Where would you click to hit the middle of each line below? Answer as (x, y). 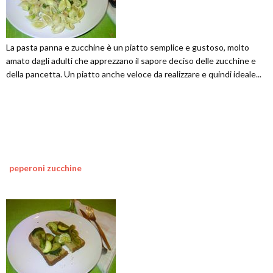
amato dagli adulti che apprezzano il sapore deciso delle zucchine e (131, 60)
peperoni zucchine (45, 168)
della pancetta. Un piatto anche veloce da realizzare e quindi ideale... (134, 74)
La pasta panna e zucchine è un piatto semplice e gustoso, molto (128, 47)
